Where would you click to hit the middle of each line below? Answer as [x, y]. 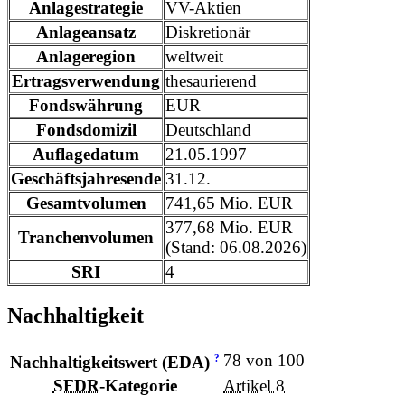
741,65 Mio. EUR [229, 203]
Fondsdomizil [86, 130]
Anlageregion [86, 57]
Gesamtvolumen [86, 203]
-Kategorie [138, 386]
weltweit [194, 57]
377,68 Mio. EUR [229, 228]
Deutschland [208, 130]
